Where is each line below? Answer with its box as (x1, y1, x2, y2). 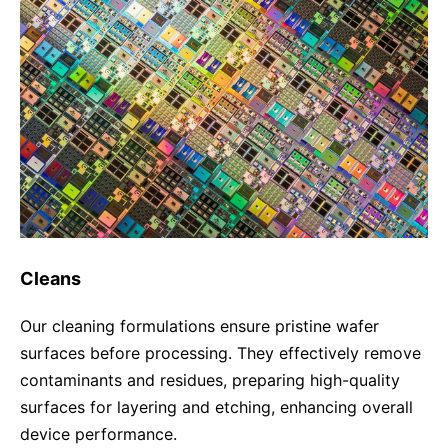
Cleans (20, 267, 81, 289)
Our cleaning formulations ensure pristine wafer (20, 315, 379, 336)
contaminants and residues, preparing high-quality (20, 369, 400, 390)
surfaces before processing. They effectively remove (20, 342, 421, 363)
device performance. (20, 423, 177, 444)
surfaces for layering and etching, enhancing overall (20, 396, 413, 417)
